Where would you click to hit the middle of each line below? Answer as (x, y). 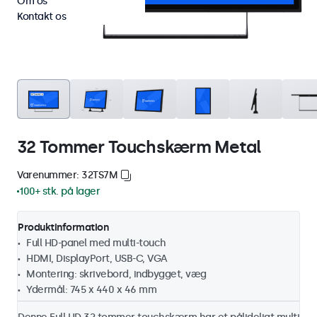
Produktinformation (63, 227)
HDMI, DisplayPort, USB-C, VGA (97, 258)
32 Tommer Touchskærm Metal (139, 146)
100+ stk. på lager (59, 191)
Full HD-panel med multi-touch (96, 243)
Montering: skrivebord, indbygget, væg (116, 274)
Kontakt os (41, 17)
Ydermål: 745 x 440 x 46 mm (91, 289)
